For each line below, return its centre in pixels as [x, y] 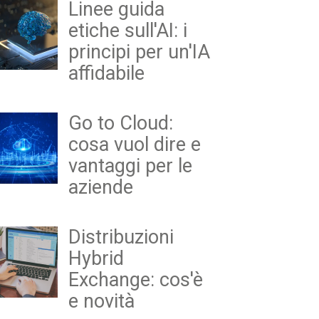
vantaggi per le [130, 166]
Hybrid [96, 258]
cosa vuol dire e [135, 144]
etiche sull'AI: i [128, 30]
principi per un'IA [139, 52]
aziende [101, 187]
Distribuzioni [121, 237]
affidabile [106, 73]
